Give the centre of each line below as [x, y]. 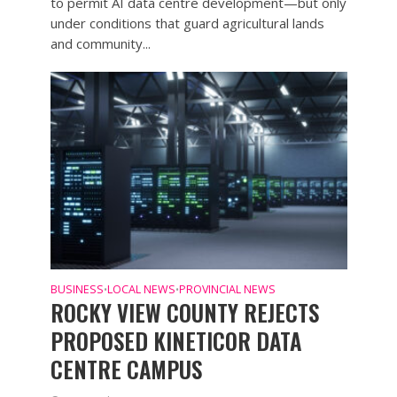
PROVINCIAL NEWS [227, 290]
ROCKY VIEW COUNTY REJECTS [184, 313]
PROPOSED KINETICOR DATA [175, 341]
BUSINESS [77, 290]
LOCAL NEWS [141, 290]
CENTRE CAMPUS [126, 370]
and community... [100, 43]
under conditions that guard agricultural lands [187, 23]
